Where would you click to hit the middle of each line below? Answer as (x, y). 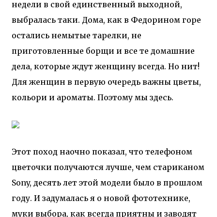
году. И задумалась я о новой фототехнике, (101, 198)
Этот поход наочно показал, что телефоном (102, 152)
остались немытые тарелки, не (77, 35)
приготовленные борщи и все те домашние (103, 51)
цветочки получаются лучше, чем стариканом (108, 167)
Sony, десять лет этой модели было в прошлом (107, 183)
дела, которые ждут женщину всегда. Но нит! (106, 66)
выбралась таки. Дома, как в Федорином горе (106, 20)
